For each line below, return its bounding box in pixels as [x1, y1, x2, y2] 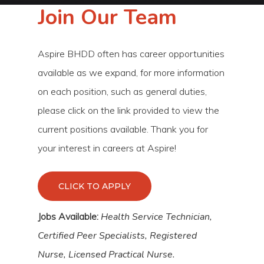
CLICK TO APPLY [58, 180, 131, 192]
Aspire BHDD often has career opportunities [38, 47, 225, 60]
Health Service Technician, [101, 210, 213, 223]
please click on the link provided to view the [38, 104, 220, 116]
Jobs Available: [38, 210, 99, 222]
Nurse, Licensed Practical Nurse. [38, 247, 176, 261]
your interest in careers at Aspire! [38, 141, 177, 154]
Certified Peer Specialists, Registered [38, 229, 197, 242]
